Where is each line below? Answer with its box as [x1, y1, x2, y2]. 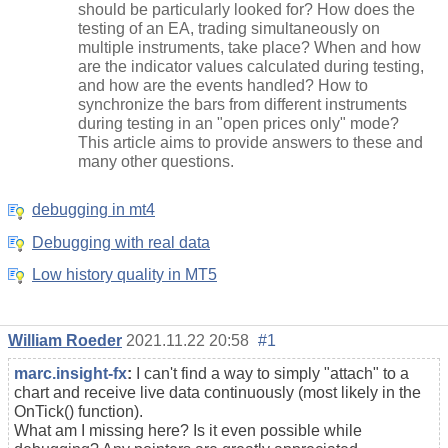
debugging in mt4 [32, 201, 155, 219]
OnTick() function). [14, 402, 143, 420]
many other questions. [78, 153, 234, 171]
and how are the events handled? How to [78, 77, 368, 95]
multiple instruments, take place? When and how [78, 39, 421, 57]
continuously [204, 383, 294, 401]
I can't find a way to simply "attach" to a [136, 364, 409, 382]
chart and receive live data [14, 383, 204, 401]
